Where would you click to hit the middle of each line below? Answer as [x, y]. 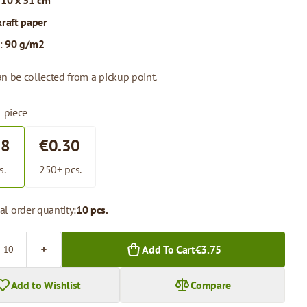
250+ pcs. [61, 169]
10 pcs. [92, 210]
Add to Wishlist [46, 285]
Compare [211, 285]
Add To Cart [169, 249]
